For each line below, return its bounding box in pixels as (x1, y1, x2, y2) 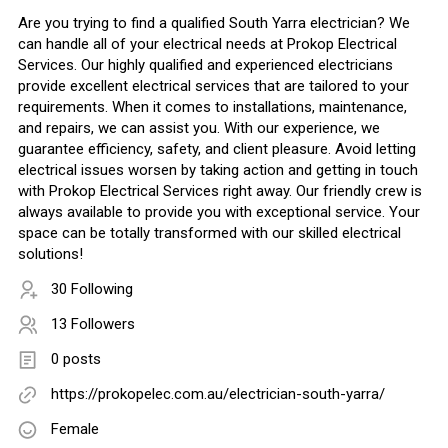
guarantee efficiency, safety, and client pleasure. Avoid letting (18, 140, 416, 159)
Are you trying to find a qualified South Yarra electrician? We (18, 14, 410, 33)
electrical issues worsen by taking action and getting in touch (18, 161, 418, 180)
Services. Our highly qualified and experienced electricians (18, 56, 393, 75)
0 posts (51, 350, 101, 369)
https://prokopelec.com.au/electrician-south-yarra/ (51, 385, 385, 404)
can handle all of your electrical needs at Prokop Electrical (18, 35, 397, 54)
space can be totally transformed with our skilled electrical (18, 224, 401, 243)
